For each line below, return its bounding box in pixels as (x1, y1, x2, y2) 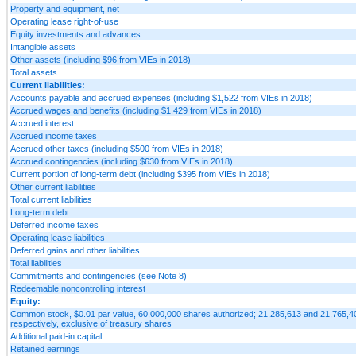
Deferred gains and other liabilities (10, 245, 140, 255)
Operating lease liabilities (10, 232, 105, 242)
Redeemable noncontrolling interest (10, 283, 145, 293)
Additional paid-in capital (10, 331, 102, 341)
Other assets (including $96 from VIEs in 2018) (10, 54, 191, 64)
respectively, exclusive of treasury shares (10, 318, 172, 328)
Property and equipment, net (10, 3, 119, 14)
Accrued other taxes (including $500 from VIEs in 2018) (10, 143, 223, 153)
